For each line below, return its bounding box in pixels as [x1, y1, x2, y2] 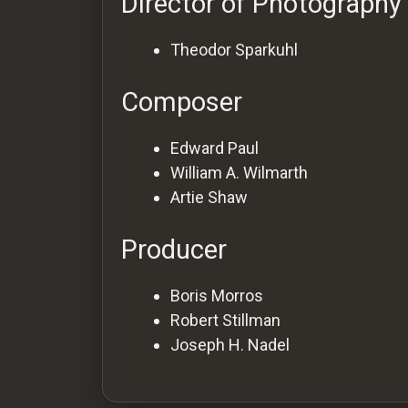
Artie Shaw [170, 187, 248, 207]
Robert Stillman [170, 310, 280, 330]
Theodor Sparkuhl [170, 39, 298, 59]
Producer [121, 233, 227, 265]
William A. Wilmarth [170, 162, 308, 182]
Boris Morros [170, 285, 263, 305]
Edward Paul [170, 138, 259, 158]
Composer [121, 86, 242, 117]
